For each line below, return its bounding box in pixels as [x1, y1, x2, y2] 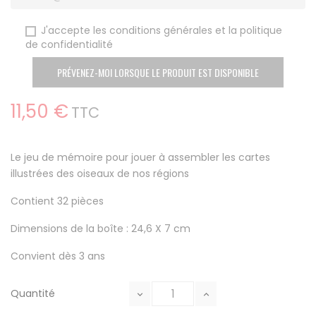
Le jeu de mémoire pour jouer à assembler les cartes [11, 150, 270, 165]
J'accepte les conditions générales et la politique [40, 23, 282, 38]
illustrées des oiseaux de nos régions [11, 166, 189, 181]
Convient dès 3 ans [11, 249, 105, 264]
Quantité [11, 286, 55, 301]
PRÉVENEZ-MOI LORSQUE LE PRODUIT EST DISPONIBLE [57, 65, 259, 80]
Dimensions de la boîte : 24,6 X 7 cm [11, 221, 190, 236]
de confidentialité [25, 37, 113, 52]
